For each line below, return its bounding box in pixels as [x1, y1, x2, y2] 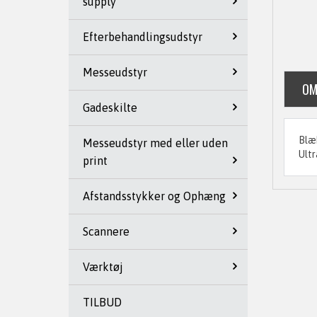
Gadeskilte [83, 101, 137, 114]
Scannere [83, 225, 129, 238]
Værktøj [83, 260, 123, 273]
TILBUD [83, 296, 122, 309]
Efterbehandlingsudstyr [83, 30, 202, 43]
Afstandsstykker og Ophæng [83, 190, 226, 202]
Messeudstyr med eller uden [83, 137, 228, 149]
